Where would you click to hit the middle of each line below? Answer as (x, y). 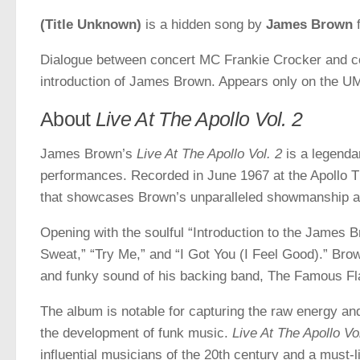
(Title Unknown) (91, 24)
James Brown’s (88, 153)
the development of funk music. (136, 333)
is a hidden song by (204, 24)
